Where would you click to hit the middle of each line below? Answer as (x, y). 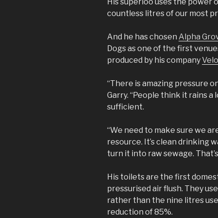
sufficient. (126, 107)
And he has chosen (143, 36)
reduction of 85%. (140, 212)
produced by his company (154, 60)
